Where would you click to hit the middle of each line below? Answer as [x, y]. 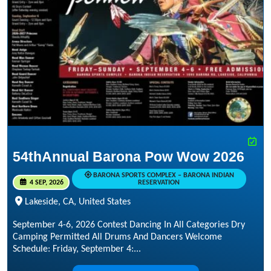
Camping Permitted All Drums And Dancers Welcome [117, 237]
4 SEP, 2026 [45, 182]
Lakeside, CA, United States [78, 202]
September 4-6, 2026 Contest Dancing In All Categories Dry [129, 225]
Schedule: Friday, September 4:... [77, 250]
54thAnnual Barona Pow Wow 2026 [129, 156]
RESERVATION [159, 182]
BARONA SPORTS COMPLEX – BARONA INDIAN [163, 175]
